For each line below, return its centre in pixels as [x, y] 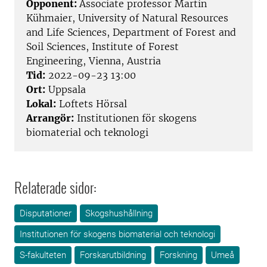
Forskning [178, 255]
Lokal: [41, 104]
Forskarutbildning [113, 255]
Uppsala [66, 90]
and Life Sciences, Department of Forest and [131, 32]
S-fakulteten [43, 255]
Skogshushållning [119, 214]
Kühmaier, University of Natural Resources [127, 18]
